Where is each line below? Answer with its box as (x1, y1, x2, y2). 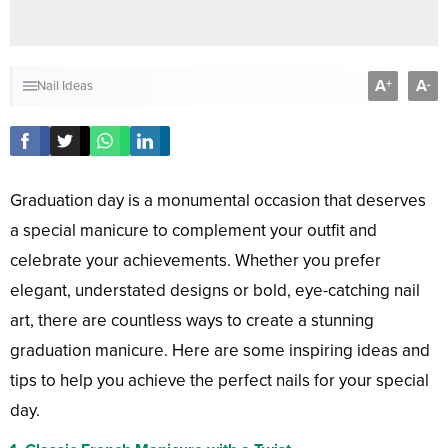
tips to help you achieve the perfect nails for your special (10, 370, 429, 392)
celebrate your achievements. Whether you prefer (10, 250, 381, 272)
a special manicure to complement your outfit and (10, 220, 377, 242)
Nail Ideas (37, 78, 93, 95)
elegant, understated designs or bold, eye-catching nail (10, 280, 420, 302)
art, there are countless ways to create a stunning (10, 310, 374, 332)
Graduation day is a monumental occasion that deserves (10, 190, 426, 212)
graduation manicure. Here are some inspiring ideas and (10, 340, 430, 362)
